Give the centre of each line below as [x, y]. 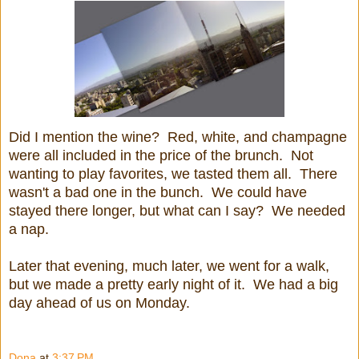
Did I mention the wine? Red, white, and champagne [178, 137]
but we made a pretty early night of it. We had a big [173, 285]
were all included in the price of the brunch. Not [161, 156]
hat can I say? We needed [260, 211]
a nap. [29, 230]
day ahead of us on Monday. [99, 303]
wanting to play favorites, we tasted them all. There [173, 174]
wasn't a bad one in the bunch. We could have [158, 193]
